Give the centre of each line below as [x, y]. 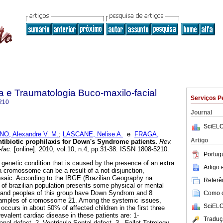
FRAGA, [147, 134]
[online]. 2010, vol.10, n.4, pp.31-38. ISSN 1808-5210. [91, 149]
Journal [201, 112]
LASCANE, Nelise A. [93, 134]
